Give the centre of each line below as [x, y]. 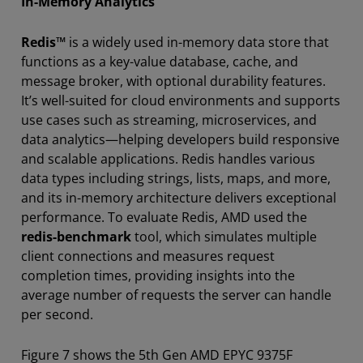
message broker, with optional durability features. [173, 81]
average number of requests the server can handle [176, 295]
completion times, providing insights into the [158, 275]
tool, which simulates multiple [224, 236]
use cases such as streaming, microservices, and [169, 120]
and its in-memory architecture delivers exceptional [179, 197]
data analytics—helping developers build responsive [180, 139]
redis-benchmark [76, 236]
